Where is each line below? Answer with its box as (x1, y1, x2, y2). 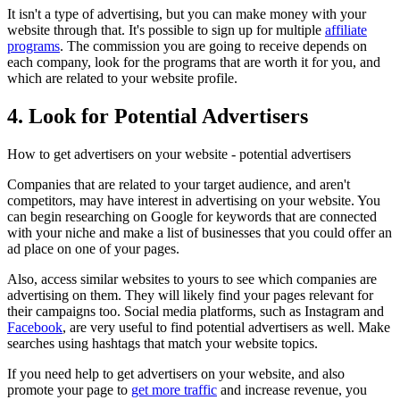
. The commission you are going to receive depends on (60, 37, 367, 54)
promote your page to (7, 381, 131, 397)
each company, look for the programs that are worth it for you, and (7, 54, 380, 70)
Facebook (7, 319, 62, 335)
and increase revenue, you (217, 381, 367, 397)
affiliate (325, 21, 367, 37)
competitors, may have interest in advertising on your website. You (7, 192, 380, 208)
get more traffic (131, 381, 217, 397)
